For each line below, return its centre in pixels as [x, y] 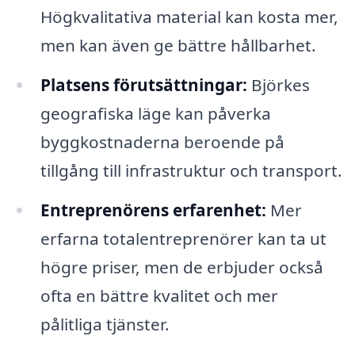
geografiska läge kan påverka [155, 114]
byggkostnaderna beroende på [162, 142]
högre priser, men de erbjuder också [181, 267]
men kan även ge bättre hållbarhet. [178, 46]
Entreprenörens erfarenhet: [153, 210]
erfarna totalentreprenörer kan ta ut [183, 239]
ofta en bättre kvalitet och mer [159, 296]
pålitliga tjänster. [105, 324]
